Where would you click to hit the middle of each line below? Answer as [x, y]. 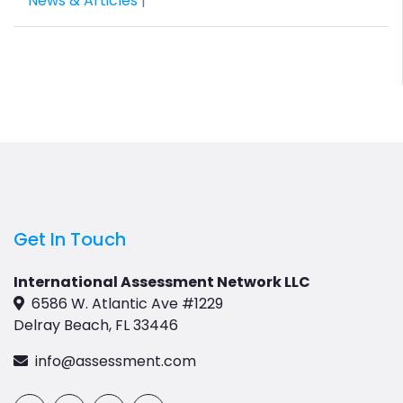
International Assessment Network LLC [162, 282]
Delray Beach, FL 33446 [96, 325]
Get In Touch [70, 239]
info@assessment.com [116, 361]
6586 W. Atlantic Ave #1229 [127, 303]
